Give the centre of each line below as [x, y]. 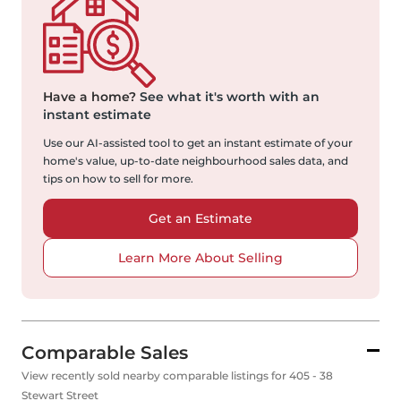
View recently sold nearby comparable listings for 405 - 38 [177, 376]
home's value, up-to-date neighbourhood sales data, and [196, 161]
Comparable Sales [105, 353]
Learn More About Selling [200, 258]
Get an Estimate [200, 219]
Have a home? [90, 97]
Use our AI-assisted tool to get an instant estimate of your [198, 143]
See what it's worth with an [228, 97]
